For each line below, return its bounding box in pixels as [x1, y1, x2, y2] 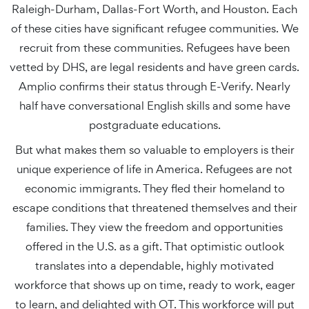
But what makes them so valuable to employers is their [14, 142, 295, 157]
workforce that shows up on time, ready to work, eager [14, 277, 295, 292]
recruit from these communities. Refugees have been [19, 40, 290, 55]
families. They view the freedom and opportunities [26, 219, 283, 235]
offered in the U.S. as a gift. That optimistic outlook [25, 239, 284, 254]
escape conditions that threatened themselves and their [12, 200, 297, 215]
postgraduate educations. [88, 117, 221, 132]
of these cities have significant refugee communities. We [10, 21, 299, 36]
